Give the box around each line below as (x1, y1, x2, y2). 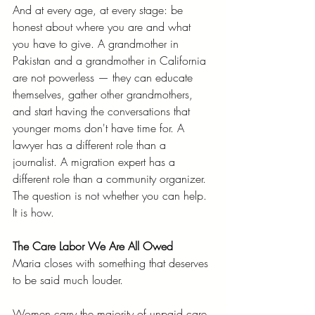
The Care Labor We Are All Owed (13, 238, 173, 254)
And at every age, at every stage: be (13, 1, 186, 18)
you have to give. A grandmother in (13, 35, 182, 51)
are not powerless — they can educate (13, 69, 196, 85)
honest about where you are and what (13, 18, 194, 34)
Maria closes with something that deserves (13, 255, 212, 271)
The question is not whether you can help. (13, 187, 210, 203)
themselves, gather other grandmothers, (13, 86, 196, 102)
